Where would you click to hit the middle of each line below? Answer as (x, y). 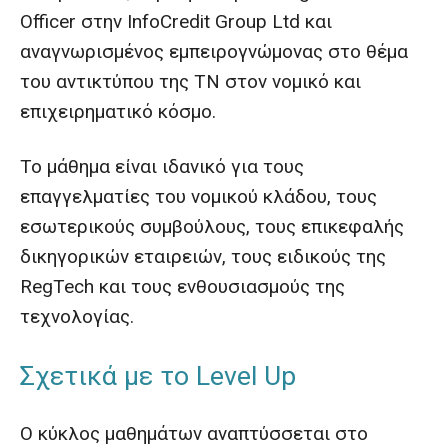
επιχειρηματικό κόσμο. (118, 111)
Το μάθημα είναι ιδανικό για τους (162, 166)
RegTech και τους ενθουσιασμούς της (182, 286)
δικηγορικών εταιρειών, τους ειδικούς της (203, 256)
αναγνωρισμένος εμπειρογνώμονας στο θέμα (214, 51)
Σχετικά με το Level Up (158, 375)
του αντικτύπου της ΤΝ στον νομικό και (190, 81)
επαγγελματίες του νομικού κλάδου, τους (198, 196)
